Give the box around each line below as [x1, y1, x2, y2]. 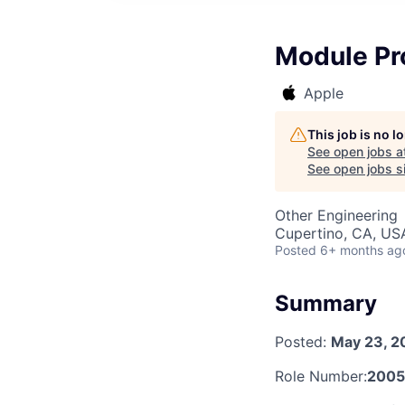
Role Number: [275, 366, 367, 385]
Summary [275, 290, 377, 316]
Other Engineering [275, 206, 398, 224]
